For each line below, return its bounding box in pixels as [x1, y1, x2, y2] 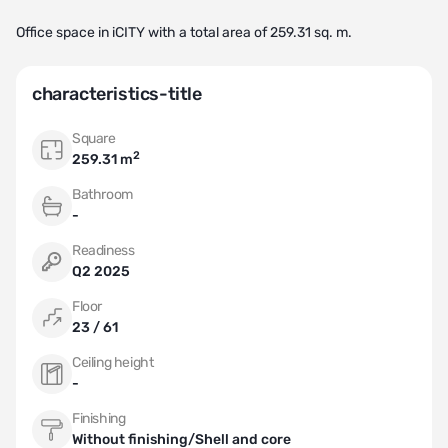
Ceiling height [72, 354, 154, 371]
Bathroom [72, 186, 133, 203]
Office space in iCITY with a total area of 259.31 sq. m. [16, 24, 352, 41]
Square [72, 130, 116, 147]
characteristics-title [32, 83, 202, 105]
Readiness [72, 242, 135, 259]
